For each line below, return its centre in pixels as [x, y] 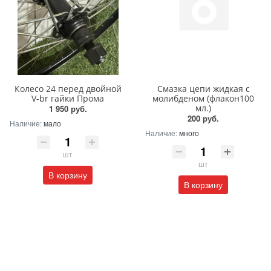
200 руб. [203, 119]
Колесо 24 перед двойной [68, 89]
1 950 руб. [68, 109]
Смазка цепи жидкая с [203, 89]
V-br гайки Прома [68, 99]
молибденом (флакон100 [203, 99]
